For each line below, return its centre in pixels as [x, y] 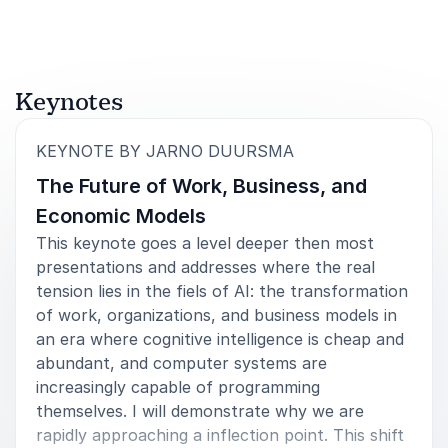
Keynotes [69, 101]
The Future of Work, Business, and [201, 185]
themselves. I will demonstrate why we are [200, 410]
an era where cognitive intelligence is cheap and [220, 338]
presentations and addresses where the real [205, 266]
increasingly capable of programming [178, 386]
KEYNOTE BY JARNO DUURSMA [165, 150]
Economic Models [121, 215]
